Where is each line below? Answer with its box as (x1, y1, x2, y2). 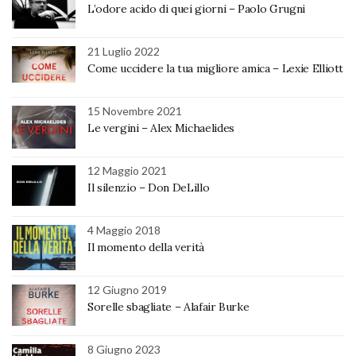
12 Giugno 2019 (87, 282, 167, 296)
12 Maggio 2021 (87, 163, 167, 177)
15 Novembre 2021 (87, 103, 182, 118)
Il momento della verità (87, 239, 204, 254)
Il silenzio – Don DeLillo (87, 180, 210, 195)
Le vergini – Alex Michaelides (87, 120, 234, 135)
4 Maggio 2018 (87, 222, 161, 237)
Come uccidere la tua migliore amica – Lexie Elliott (87, 60, 344, 75)
